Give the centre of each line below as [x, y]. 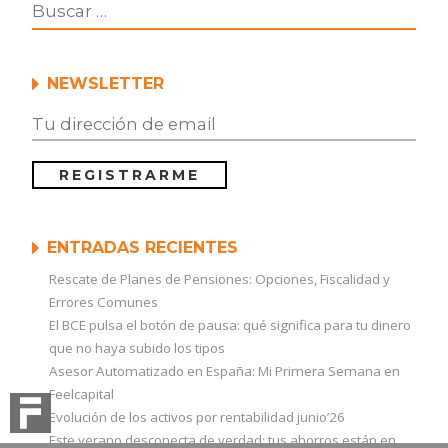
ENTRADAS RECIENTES [142, 248]
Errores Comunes [103, 302]
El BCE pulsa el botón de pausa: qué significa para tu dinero [229, 325]
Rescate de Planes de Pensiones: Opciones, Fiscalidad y [219, 279]
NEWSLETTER [105, 84]
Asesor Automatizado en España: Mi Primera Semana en [224, 371]
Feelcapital [81, 394]
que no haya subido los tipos [136, 348]
